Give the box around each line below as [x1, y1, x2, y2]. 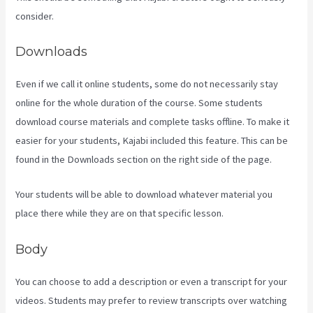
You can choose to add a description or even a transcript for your [15, 275, 288, 288]
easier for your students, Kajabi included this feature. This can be [15, 133, 289, 147]
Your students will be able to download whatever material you [15, 188, 273, 201]
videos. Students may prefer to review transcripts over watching [15, 293, 288, 307]
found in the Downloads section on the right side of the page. [15, 152, 272, 166]
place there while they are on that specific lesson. [15, 207, 224, 220]
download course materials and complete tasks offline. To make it [15, 115, 290, 128]
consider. [15, 9, 54, 22]
